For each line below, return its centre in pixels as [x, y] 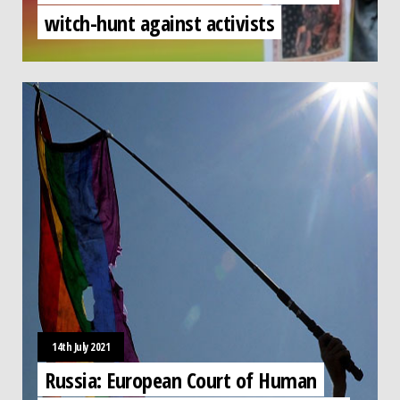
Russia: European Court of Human [181, 379]
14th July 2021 [81, 347]
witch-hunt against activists [159, 22]
